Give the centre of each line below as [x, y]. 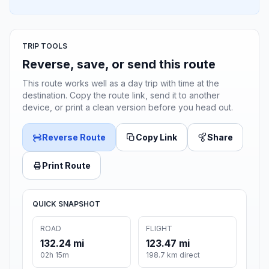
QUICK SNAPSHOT [66, 204]
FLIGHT [159, 229]
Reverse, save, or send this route [119, 65]
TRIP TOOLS [45, 46]
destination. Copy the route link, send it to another [121, 95]
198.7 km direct [173, 255]
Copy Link [156, 138]
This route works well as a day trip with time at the [121, 83]
